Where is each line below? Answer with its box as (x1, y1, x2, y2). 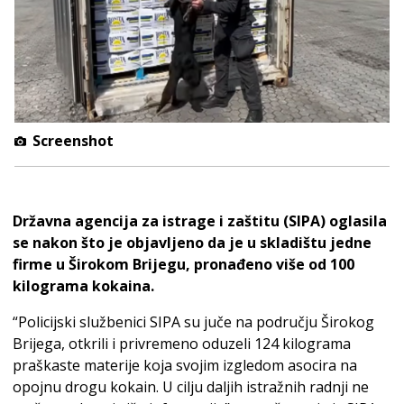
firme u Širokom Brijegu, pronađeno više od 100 (13, 254, 354, 275)
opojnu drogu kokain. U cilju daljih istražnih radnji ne (13, 377, 369, 398)
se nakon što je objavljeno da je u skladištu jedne (13, 233, 372, 253)
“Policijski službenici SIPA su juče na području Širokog (13, 312, 374, 333)
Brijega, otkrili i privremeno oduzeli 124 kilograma (13, 334, 351, 354)
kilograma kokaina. (13, 276, 154, 297)
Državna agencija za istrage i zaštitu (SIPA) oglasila (13, 211, 387, 232)
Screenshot (28, 131, 114, 151)
